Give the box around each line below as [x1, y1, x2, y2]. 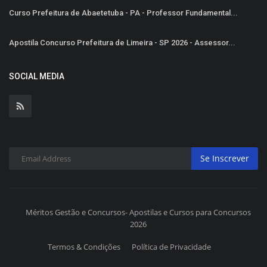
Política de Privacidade [131, 241, 211, 252]
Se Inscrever [200, 153, 249, 164]
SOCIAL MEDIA [9, 71, 64, 81]
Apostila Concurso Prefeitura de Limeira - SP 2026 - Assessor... [9, 38, 235, 47]
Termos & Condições [47, 241, 120, 252]
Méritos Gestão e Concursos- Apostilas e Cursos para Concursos [25, 206, 251, 218]
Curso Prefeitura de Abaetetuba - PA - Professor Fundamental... [9, 8, 238, 17]
